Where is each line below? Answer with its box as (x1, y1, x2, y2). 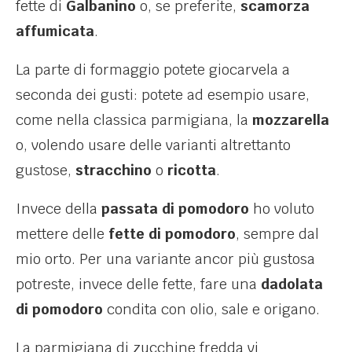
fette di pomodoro (108, 224, 236, 243)
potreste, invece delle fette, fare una (16, 274, 261, 293)
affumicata (16, 21, 94, 40)
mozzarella (252, 110, 329, 129)
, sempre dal (236, 224, 319, 243)
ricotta (167, 160, 216, 179)
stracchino (75, 160, 152, 179)
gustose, (16, 160, 75, 179)
